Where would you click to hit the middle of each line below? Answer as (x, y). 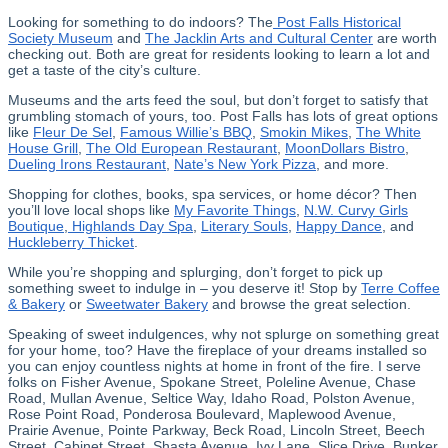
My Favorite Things (235, 209)
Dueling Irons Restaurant (87, 163)
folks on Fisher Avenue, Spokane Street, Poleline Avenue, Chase (212, 381)
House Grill (43, 147)
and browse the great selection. (309, 303)
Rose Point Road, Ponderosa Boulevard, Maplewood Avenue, (202, 413)
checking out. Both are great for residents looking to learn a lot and (219, 53)
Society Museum (60, 37)
